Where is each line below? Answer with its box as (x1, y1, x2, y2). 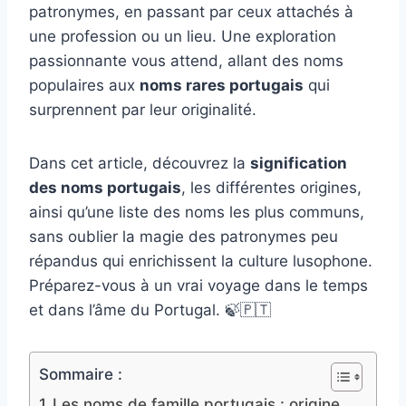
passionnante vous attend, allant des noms (29, 51, 343, 70)
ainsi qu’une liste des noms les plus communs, (29, 202, 364, 221)
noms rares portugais (140, 75, 304, 94)
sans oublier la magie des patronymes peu (29, 227, 338, 246)
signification (250, 153, 347, 172)
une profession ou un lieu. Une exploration (29, 26, 336, 45)
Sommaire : (39, 364, 122, 383)
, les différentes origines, (181, 178, 362, 197)
